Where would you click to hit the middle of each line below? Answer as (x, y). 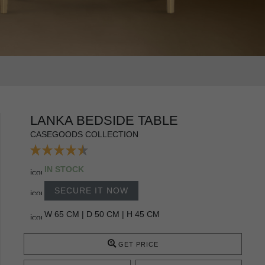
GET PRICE (138, 244)
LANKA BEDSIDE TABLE (104, 120)
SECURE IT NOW (91, 190)
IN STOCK (64, 169)
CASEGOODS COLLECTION (84, 134)
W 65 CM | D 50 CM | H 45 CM (102, 214)
